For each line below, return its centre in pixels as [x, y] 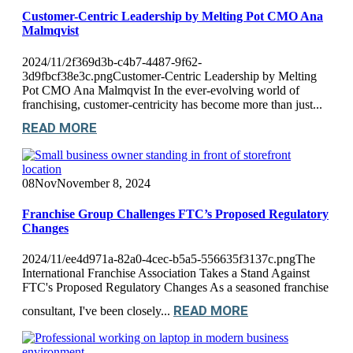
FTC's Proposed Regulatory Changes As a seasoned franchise [175, 288]
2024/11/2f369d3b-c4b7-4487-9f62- [112, 61]
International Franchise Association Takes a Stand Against [166, 273]
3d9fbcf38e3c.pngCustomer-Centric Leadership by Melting [169, 76]
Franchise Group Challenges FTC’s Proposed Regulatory [175, 214]
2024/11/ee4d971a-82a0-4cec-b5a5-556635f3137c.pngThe [169, 259]
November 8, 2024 [104, 183]
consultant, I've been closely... [98, 311]
